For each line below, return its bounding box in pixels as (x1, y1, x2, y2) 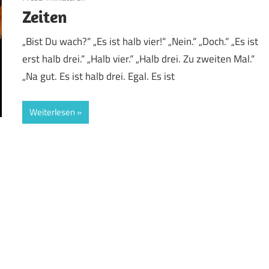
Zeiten (22, 5, 68, 27)
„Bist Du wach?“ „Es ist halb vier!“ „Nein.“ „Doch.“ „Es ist (22, 34, 259, 50)
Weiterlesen (29, 104, 76, 119)
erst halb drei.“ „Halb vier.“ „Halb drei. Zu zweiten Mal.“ (22, 51, 255, 67)
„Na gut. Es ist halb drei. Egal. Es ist (22, 68, 175, 85)
